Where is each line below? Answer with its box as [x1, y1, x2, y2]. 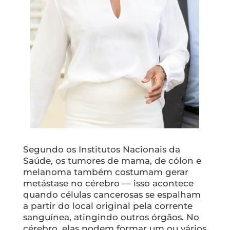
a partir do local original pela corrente [23, 200, 193, 211]
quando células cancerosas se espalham [23, 189, 201, 200]
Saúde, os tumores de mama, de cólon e [23, 155, 201, 166]
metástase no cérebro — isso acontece [23, 178, 194, 188]
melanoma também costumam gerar [23, 166, 188, 177]
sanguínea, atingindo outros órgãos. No [23, 212, 199, 222]
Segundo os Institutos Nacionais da [23, 144, 180, 155]
